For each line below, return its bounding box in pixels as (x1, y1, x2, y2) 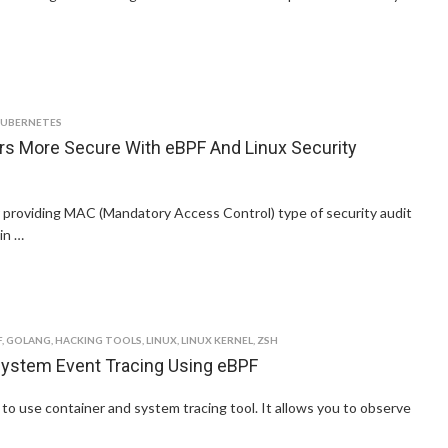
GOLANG (6, 334, 52, 346)
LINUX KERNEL (181, 334, 254, 346)
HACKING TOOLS (55, 334, 143, 346)
